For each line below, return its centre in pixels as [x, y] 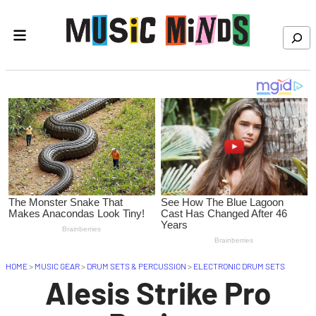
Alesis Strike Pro [158, 293]
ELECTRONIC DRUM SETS [239, 266]
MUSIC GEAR [57, 266]
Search [294, 33]
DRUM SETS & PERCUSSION [136, 266]
